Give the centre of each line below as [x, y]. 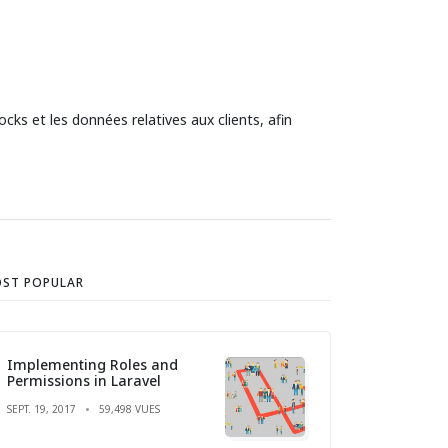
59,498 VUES [129, 408]
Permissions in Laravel [84, 380]
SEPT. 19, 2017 [41, 408]
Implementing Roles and [92, 364]
